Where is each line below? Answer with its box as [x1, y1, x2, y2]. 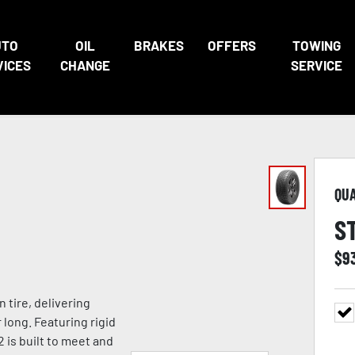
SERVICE [290, 57, 342, 73]
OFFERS [207, 37, 256, 53]
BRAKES [133, 37, 184, 53]
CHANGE [59, 57, 110, 73]
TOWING [292, 37, 341, 53]
